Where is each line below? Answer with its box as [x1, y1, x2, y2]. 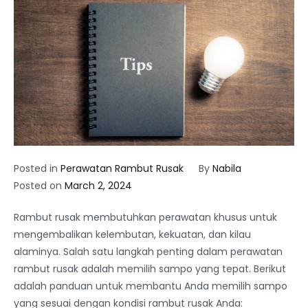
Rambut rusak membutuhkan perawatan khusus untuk [14, 210, 277, 224]
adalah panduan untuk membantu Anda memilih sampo [14, 278, 287, 293]
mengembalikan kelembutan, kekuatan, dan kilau [14, 227, 251, 241]
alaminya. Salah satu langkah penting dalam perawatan [14, 244, 283, 258]
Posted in [14, 161, 60, 175]
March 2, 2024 [65, 178, 132, 192]
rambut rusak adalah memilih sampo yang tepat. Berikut [14, 261, 286, 276]
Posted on [14, 178, 65, 192]
